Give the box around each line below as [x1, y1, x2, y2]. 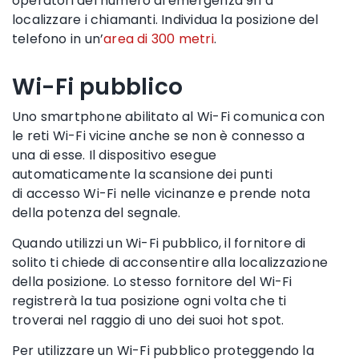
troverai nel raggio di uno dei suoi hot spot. [12, 310, 284, 329]
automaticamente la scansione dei [12, 164, 240, 184]
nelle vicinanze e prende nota [116, 184, 311, 203]
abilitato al [125, 107, 197, 126]
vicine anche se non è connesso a [85, 126, 305, 145]
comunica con [229, 107, 325, 126]
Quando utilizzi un [12, 233, 126, 252]
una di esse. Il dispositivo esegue [12, 145, 217, 164]
